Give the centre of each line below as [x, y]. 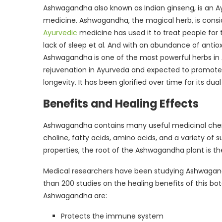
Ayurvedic [60, 32]
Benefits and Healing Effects [121, 104]
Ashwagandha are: [75, 195]
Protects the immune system [112, 216]
